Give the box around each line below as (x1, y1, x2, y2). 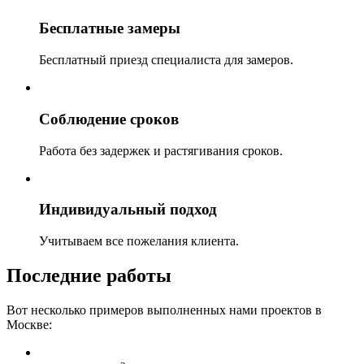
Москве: (6, 317, 52, 331)
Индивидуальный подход (39, 201, 217, 219)
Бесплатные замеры (39, 19, 180, 37)
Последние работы (6, 264, 171, 286)
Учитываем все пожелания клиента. (39, 234, 239, 249)
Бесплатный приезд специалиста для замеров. (39, 53, 293, 67)
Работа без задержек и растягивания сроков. (39, 143, 283, 158)
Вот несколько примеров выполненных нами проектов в (6, 302, 322, 317)
